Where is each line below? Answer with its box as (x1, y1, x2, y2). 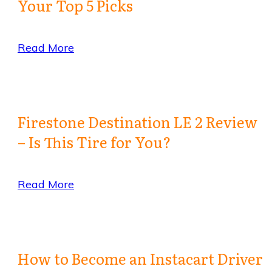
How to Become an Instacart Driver (18, 248, 263, 270)
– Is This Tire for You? (18, 131, 171, 153)
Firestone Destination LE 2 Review (18, 111, 257, 133)
